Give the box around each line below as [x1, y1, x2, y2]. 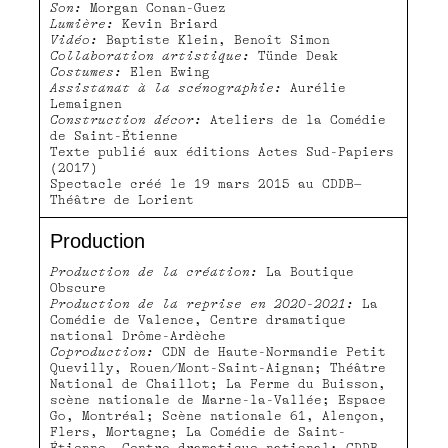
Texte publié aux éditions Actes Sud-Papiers [50, 145, 394, 160]
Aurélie [282, 81, 346, 96]
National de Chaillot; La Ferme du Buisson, [50, 377, 386, 392]
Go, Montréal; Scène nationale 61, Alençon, [50, 409, 386, 424]
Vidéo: [50, 33, 98, 48]
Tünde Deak [250, 49, 338, 64]
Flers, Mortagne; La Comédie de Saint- [50, 425, 346, 440]
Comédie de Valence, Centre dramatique [50, 313, 346, 328]
